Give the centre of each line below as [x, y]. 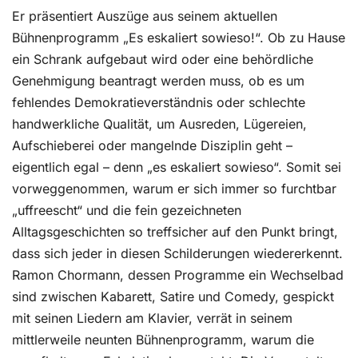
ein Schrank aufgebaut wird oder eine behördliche [163, 59]
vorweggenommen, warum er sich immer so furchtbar [174, 189]
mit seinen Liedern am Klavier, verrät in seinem [152, 318]
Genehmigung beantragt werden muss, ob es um [158, 81]
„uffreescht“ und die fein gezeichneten [127, 210]
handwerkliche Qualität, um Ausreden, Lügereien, [159, 124]
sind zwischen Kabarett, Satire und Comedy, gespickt [173, 296]
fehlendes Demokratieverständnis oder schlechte [159, 102]
